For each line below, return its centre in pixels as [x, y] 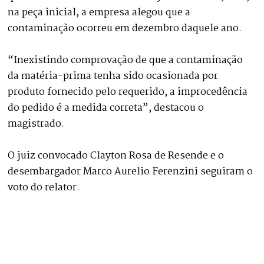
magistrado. [36, 124]
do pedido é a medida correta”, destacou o [106, 108]
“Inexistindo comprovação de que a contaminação [126, 60]
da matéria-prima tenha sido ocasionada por [113, 76]
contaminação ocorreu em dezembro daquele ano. [125, 28]
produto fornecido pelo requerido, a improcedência [128, 92]
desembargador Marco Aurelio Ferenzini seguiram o [131, 171]
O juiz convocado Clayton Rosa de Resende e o [116, 156]
